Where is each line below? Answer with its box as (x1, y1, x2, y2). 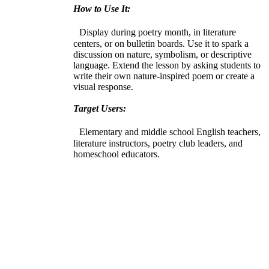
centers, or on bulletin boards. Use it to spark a (73, 38, 249, 49)
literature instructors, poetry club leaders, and (73, 138, 243, 148)
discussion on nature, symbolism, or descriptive (73, 49, 252, 59)
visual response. (73, 81, 133, 92)
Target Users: (73, 103, 126, 113)
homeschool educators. (73, 148, 160, 159)
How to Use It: (73, 3, 130, 14)
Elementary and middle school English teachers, (73, 126, 261, 137)
